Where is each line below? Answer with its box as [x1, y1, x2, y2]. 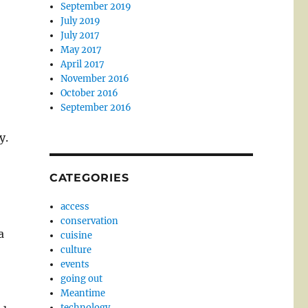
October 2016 [60, 87, 119, 100]
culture [60, 244, 92, 256]
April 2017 [60, 58, 105, 71]
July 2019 [60, 15, 101, 27]
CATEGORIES [49, 171, 129, 185]
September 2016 [60, 102, 132, 114]
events [60, 258, 90, 271]
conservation [60, 215, 119, 228]
